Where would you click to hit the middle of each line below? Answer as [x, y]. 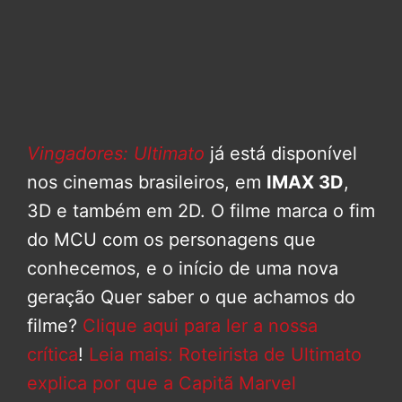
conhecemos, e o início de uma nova [183, 268]
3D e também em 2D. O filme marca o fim [201, 210]
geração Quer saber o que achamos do [191, 297]
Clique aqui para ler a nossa [200, 325]
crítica [52, 354]
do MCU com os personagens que [171, 239]
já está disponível [281, 153]
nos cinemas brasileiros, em [147, 182]
